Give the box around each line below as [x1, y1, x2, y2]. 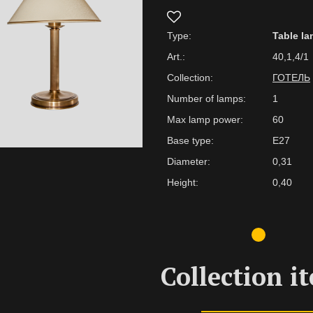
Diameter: [166, 156, 210, 167]
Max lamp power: [166, 114, 243, 125]
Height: [166, 177, 198, 188]
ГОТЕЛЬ [272, 72, 310, 83]
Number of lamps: [166, 93, 246, 104]
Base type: [166, 135, 214, 146]
